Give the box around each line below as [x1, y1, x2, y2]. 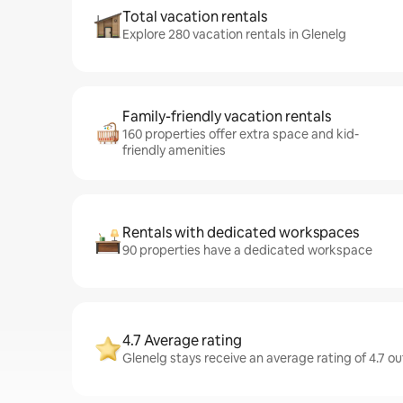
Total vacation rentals [122, 7, 267, 26]
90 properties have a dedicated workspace [122, 242, 372, 258]
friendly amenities [122, 142, 226, 158]
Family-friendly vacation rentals [122, 107, 331, 126]
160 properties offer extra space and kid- [122, 126, 359, 142]
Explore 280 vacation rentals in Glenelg [122, 26, 346, 42]
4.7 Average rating [122, 331, 242, 350]
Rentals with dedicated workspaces [122, 223, 359, 242]
